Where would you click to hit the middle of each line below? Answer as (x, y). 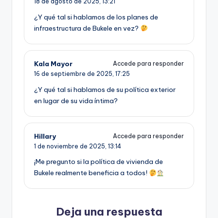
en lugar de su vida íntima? (76, 100)
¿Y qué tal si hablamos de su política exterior (105, 89)
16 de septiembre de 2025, (75, 73)
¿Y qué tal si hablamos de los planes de (96, 17)
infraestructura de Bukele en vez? (87, 28)
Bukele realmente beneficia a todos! (91, 173)
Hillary (45, 136)
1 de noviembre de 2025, (71, 146)
